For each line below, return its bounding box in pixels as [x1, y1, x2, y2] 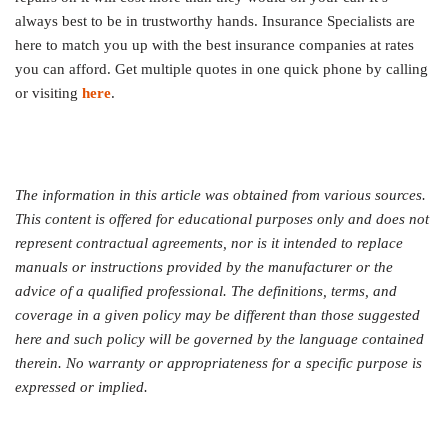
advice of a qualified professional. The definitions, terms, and [15, 283, 397, 300]
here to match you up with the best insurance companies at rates [15, 37, 414, 54]
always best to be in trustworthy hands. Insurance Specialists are [15, 13, 415, 30]
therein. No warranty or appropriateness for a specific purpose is [15, 355, 422, 372]
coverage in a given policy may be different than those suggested [15, 307, 420, 324]
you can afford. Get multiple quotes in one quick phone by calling [15, 61, 428, 78]
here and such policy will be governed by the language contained [15, 331, 424, 348]
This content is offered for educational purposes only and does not [15, 211, 429, 228]
